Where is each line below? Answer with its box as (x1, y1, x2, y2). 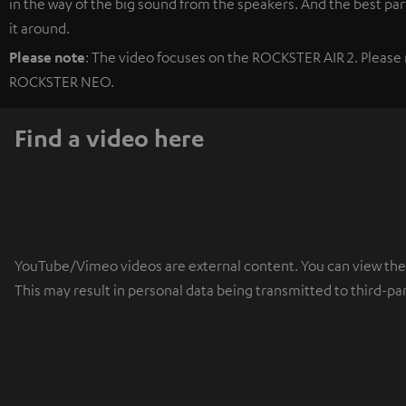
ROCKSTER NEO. (9, 72, 114, 91)
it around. (9, 18, 70, 37)
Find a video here (14, 122, 204, 152)
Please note (9, 47, 85, 66)
